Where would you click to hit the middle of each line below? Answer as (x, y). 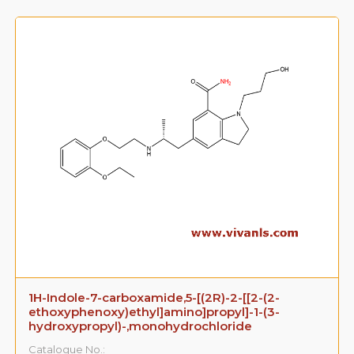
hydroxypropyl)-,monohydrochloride (141, 326)
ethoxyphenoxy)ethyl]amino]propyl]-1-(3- (154, 311)
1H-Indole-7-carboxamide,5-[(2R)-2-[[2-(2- (154, 297)
